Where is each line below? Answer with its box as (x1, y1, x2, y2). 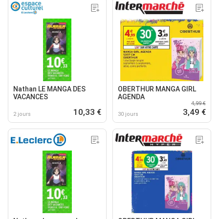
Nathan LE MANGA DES (13, 85, 86, 93)
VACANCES (13, 92, 48, 101)
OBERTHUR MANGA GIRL (118, 85, 196, 93)
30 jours (118, 110, 138, 117)
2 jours (13, 110, 31, 117)
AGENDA (118, 92, 145, 101)
